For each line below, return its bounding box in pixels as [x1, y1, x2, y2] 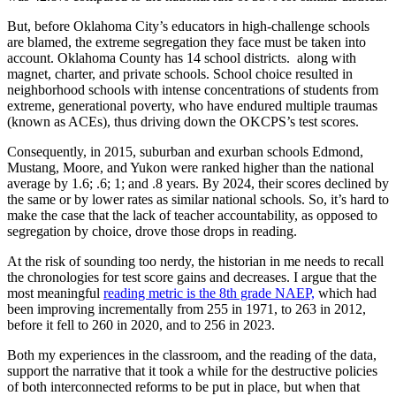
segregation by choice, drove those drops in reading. [7, 224, 297, 239]
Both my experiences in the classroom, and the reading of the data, [7, 347, 377, 362]
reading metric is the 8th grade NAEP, [103, 286, 315, 301]
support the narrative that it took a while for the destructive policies [7, 363, 377, 378]
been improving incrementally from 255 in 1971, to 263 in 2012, [7, 301, 366, 316]
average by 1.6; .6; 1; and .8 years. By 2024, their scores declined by [7, 176, 389, 191]
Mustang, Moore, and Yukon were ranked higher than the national [7, 160, 374, 175]
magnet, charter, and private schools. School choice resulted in [7, 66, 353, 81]
